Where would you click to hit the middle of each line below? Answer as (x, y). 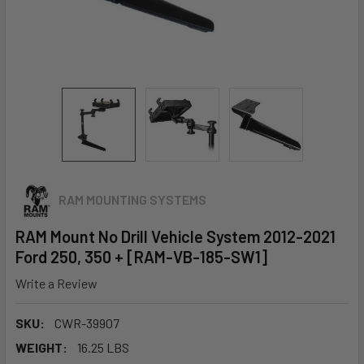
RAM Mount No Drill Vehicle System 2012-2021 (175, 236)
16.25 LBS (103, 347)
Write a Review (56, 283)
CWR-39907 (87, 323)
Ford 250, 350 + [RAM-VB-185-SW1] (141, 257)
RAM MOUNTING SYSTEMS (132, 200)
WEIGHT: (41, 347)
